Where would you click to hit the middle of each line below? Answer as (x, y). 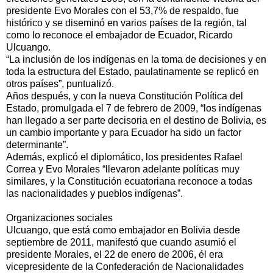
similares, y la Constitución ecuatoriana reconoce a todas (129, 182)
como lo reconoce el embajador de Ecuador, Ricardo (119, 35)
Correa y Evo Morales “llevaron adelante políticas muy (123, 169)
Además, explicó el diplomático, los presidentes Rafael (124, 157)
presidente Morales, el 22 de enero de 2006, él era (115, 255)
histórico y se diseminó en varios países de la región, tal (126, 23)
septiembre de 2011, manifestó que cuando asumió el (121, 243)
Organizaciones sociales (59, 218)
